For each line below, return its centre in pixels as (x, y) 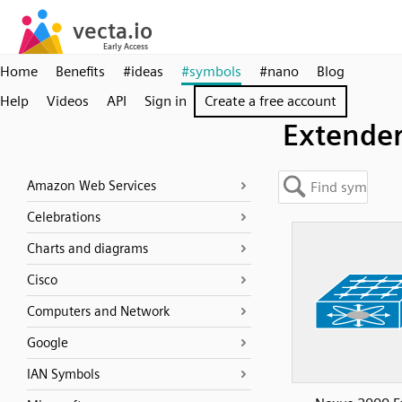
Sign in (166, 101)
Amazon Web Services (92, 186)
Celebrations (64, 217)
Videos (68, 101)
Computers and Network (98, 311)
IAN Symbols (63, 374)
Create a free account (271, 101)
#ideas (143, 71)
